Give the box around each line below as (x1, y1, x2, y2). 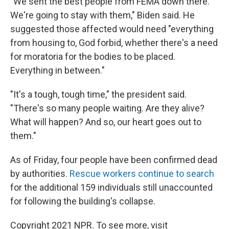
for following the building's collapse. (10, 196, 155, 207)
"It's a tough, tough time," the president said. (10, 89, 187, 100)
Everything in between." (10, 65, 105, 76)
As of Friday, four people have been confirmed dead (10, 154, 217, 165)
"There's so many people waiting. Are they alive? (10, 103, 204, 113)
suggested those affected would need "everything (10, 24, 214, 34)
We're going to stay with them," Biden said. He (10, 10, 195, 20)
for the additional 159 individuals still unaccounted (10, 182, 213, 193)
